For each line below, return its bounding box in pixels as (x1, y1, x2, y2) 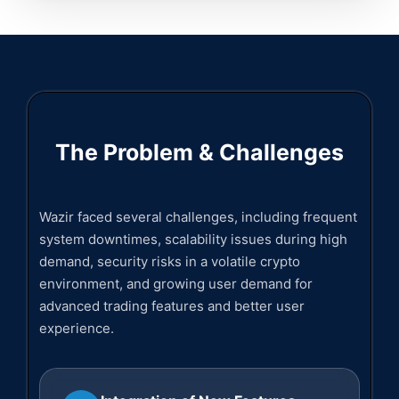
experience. (38, 320, 114, 337)
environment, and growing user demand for (38, 275, 313, 292)
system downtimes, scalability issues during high (38, 231, 347, 248)
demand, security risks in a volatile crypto (38, 253, 300, 270)
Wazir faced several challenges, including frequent (38, 208, 357, 225)
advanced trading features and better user (38, 297, 305, 314)
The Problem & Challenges (55, 139, 344, 166)
